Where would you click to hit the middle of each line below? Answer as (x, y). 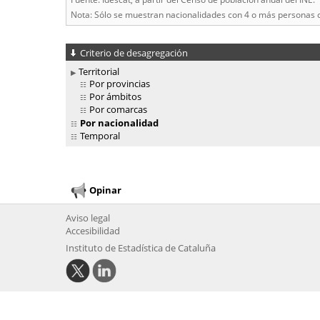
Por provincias (120, 84)
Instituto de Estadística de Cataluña (141, 248)
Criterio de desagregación (134, 53)
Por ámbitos (115, 97)
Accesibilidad (93, 231)
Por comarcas (118, 110)
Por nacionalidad (118, 123)
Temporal (100, 136)
